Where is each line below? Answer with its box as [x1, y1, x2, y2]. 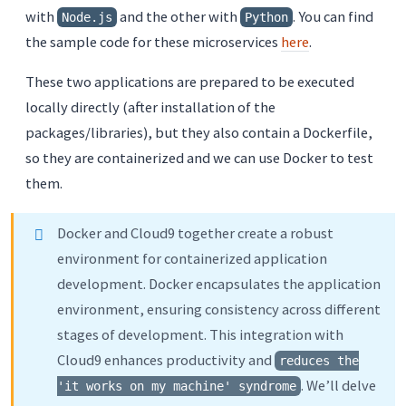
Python [245, 10, 288, 25]
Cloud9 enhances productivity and [57, 351, 275, 370]
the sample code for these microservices [25, 33, 281, 52]
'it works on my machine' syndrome [57, 379, 296, 394]
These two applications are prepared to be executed [25, 72, 354, 92]
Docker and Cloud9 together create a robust [57, 224, 333, 243]
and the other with [117, 7, 240, 26]
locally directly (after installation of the [25, 98, 275, 117]
